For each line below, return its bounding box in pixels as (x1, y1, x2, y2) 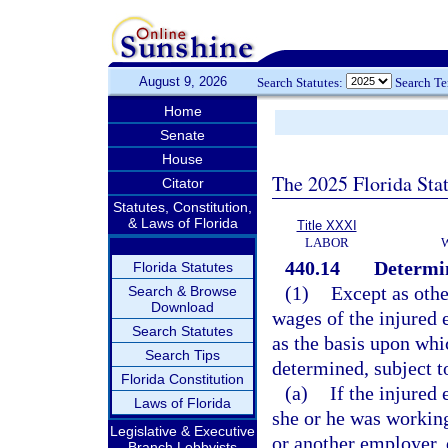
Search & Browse (128, 283, 237, 299)
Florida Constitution (121, 371, 244, 387)
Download (151, 299, 214, 315)
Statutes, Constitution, (113, 199, 252, 215)
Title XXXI (296, 218, 357, 233)
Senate (160, 127, 205, 143)
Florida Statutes (132, 259, 233, 275)
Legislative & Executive (110, 423, 255, 439)
